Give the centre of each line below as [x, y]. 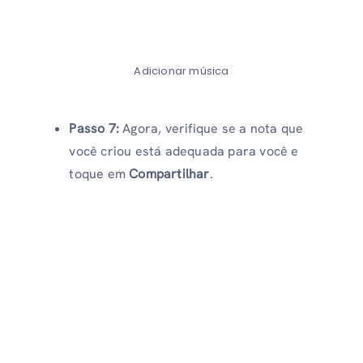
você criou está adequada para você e [184, 152]
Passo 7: [96, 129]
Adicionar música [181, 71]
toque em [99, 174]
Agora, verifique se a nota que [213, 129]
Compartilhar [169, 174]
